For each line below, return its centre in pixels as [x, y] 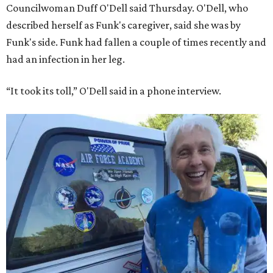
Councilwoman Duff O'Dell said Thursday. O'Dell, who [127, 8]
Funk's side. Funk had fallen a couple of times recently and [136, 42]
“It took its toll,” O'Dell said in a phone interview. [114, 91]
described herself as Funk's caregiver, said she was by [123, 25]
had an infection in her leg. [66, 59]
